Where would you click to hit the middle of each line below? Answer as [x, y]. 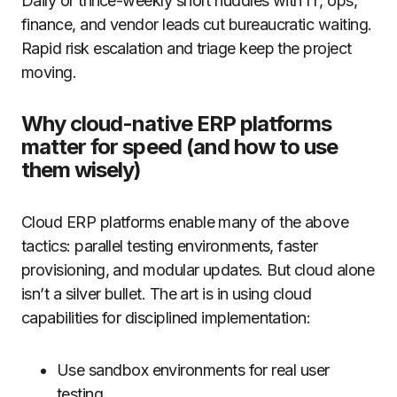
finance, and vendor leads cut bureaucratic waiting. [197, 24]
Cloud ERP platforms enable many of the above [185, 222]
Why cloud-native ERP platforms [177, 124]
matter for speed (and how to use [180, 147]
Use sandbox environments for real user [193, 370]
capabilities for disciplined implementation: [166, 318]
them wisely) [82, 170]
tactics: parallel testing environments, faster [170, 246]
